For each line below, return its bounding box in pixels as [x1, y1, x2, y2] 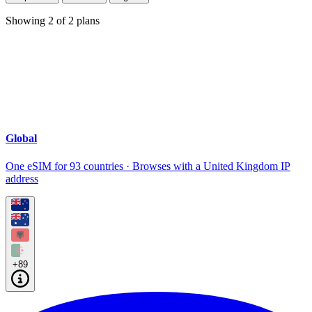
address [6, 172, 38, 185]
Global [6, 132, 37, 145]
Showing [6, 15, 48, 26]
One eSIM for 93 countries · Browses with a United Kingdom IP [6, 159, 290, 172]
